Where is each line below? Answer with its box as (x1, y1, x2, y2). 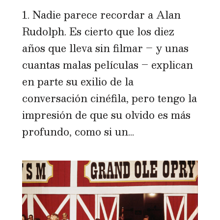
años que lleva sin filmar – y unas (22, 39, 189, 56)
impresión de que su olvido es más (22, 106, 191, 123)
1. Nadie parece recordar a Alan (22, 6, 181, 23)
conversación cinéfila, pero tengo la (22, 89, 197, 107)
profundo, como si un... (22, 123, 134, 140)
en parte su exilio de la (22, 73, 134, 90)
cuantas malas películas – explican (22, 56, 193, 73)
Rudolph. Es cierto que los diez (22, 23, 174, 40)
